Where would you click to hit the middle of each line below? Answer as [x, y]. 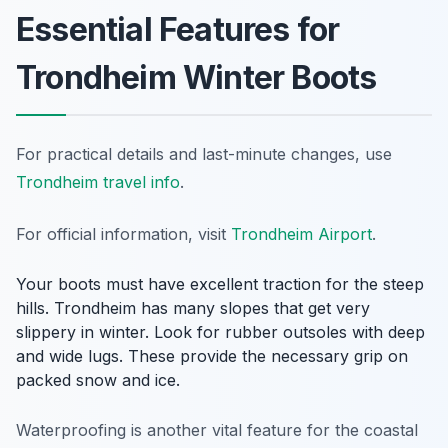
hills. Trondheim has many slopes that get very [193, 308]
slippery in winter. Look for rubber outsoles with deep [220, 332]
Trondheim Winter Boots [196, 77]
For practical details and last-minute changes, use [204, 154]
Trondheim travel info [98, 182]
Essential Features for [178, 29]
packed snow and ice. [98, 380]
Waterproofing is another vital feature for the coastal [217, 430]
